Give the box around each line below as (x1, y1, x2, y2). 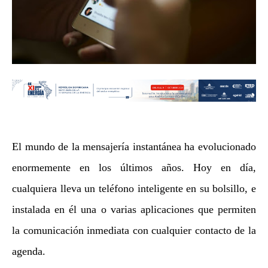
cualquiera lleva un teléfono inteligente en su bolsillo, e (12, 182, 256, 195)
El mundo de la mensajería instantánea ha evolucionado (12, 141, 256, 153)
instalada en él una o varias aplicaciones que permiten (12, 203, 256, 216)
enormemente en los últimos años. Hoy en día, (12, 162, 256, 174)
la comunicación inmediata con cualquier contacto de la (12, 224, 256, 237)
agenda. (12, 245, 45, 258)
